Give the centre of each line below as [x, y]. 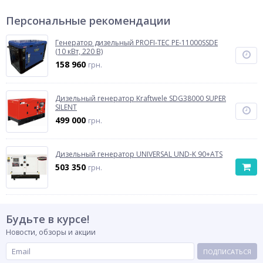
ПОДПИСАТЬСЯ [227, 251]
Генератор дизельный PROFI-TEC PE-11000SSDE [136, 43]
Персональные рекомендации [88, 21]
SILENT [66, 107]
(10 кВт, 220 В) [79, 51]
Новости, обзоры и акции [51, 232]
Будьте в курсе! [48, 219]
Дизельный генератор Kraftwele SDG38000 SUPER [141, 98]
